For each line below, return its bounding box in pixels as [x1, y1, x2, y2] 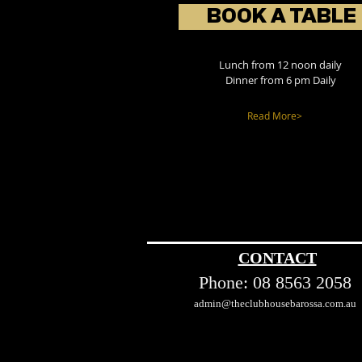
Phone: [198, 272, 253, 293]
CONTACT [238, 249, 317, 267]
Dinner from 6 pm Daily [225, 73, 336, 87]
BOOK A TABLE [206, 6, 356, 27]
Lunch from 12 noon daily [219, 57, 342, 72]
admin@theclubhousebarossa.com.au [193, 297, 359, 309]
